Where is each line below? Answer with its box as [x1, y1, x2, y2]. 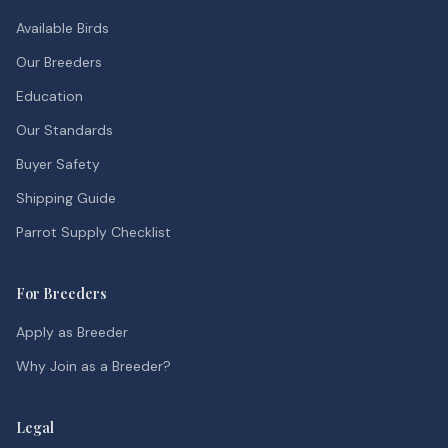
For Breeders [16, 284, 107, 303]
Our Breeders [16, 53, 102, 71]
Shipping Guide [16, 189, 116, 207]
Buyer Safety [16, 155, 100, 173]
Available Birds [16, 19, 109, 37]
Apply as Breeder [16, 323, 128, 341]
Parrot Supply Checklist [16, 223, 171, 241]
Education [16, 87, 83, 105]
